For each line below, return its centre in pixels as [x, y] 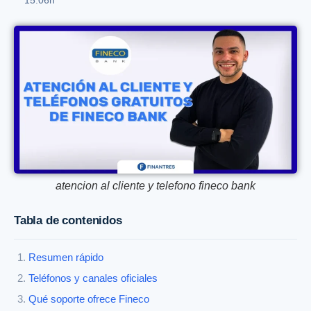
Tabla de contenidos [68, 221]
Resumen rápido [66, 258]
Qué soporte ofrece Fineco [89, 300]
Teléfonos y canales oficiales [93, 279]
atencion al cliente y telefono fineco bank [155, 186]
